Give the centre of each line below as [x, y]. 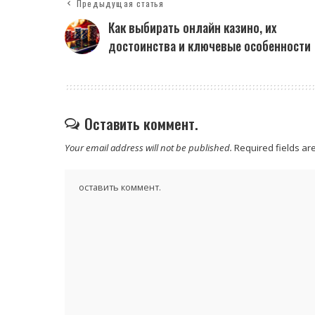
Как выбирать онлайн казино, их [192, 27]
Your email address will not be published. [148, 147]
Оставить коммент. [141, 123]
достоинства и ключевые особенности [210, 45]
